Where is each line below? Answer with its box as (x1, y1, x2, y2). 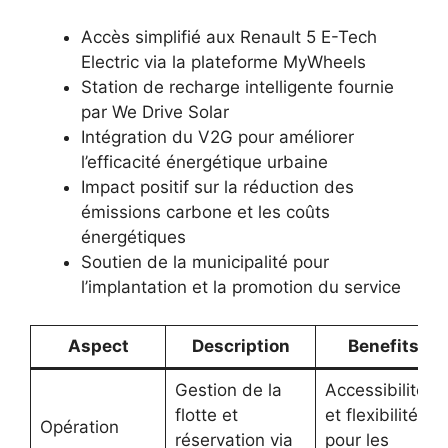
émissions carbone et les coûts (81, 201, 330, 222)
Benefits (347, 336, 419, 357)
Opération (39, 417, 119, 438)
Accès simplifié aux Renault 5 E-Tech (81, 26, 377, 47)
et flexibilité (324, 405, 418, 426)
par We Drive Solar (81, 101, 229, 122)
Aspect (67, 336, 129, 357)
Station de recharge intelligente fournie (81, 76, 394, 97)
